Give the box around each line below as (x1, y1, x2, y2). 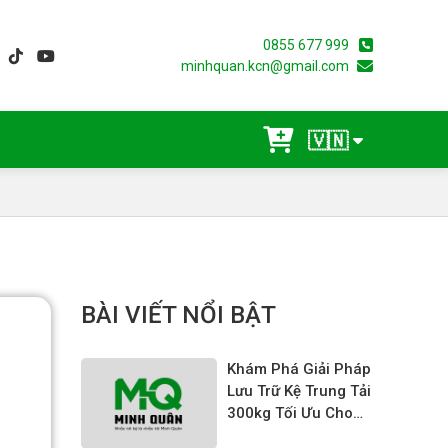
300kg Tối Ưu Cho (226, 404, 353, 423)
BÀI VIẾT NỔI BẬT (80, 301, 276, 330)
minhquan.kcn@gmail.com (180, 57, 349, 74)
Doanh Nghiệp (226, 426, 327, 445)
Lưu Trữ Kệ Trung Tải (226, 382, 371, 401)
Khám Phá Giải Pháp (226, 360, 371, 379)
